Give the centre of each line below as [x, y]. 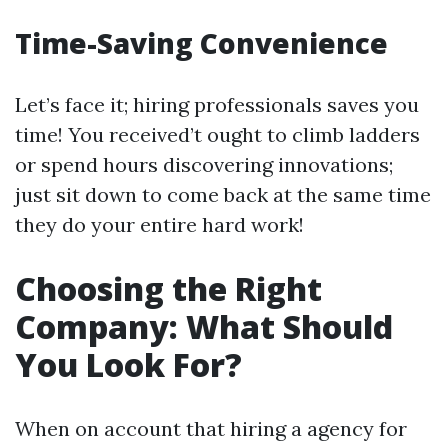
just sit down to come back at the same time [223, 194]
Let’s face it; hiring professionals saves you [217, 104]
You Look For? [128, 364]
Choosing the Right [168, 288]
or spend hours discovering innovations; [204, 164]
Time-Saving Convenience [201, 43]
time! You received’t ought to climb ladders [217, 134]
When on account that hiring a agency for [211, 428]
